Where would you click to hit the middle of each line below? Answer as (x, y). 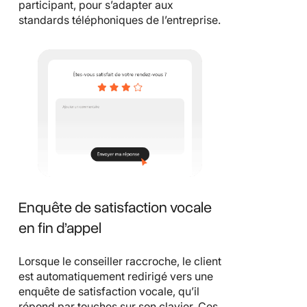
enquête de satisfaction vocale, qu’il (109, 291)
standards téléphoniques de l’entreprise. (120, 20)
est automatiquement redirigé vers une (116, 276)
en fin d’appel (60, 228)
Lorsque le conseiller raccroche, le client (120, 261)
